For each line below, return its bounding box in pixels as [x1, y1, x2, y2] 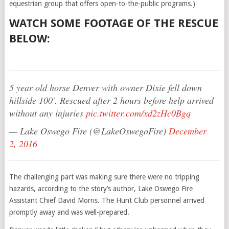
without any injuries [9, 107, 86, 119]
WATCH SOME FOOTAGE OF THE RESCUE [9, 17, 218, 30]
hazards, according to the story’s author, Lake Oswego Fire [9, 185, 193, 193]
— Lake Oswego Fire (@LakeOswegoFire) [9, 125, 169, 137]
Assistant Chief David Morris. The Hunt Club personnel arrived [9, 196, 204, 204]
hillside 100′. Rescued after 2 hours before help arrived [9, 94, 214, 106]
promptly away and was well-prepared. [9, 208, 129, 216]
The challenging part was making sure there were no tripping [9, 173, 199, 181]
